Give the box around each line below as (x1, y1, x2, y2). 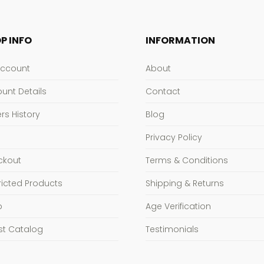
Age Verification (146, 200, 212, 212)
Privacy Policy (146, 131, 203, 143)
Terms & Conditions (146, 154, 229, 166)
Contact (146, 85, 181, 97)
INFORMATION (146, 33, 216, 47)
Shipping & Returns (146, 177, 225, 189)
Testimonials (146, 223, 199, 235)
